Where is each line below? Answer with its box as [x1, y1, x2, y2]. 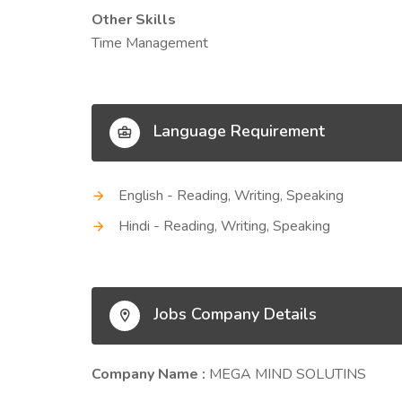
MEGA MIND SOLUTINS [209, 364, 366, 384]
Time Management [92, 33, 208, 53]
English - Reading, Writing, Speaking [118, 186, 344, 205]
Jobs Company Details [149, 303, 317, 326]
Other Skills [92, 10, 176, 30]
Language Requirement [149, 120, 325, 143]
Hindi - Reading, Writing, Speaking [118, 216, 330, 236]
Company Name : [92, 364, 209, 384]
